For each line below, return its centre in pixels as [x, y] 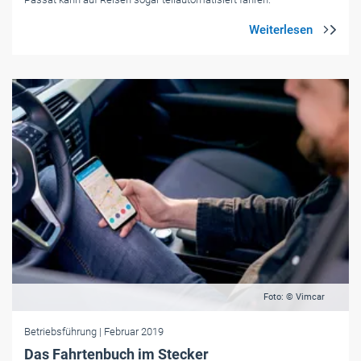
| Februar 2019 [131, 332]
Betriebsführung [62, 332]
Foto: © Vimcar [294, 297]
